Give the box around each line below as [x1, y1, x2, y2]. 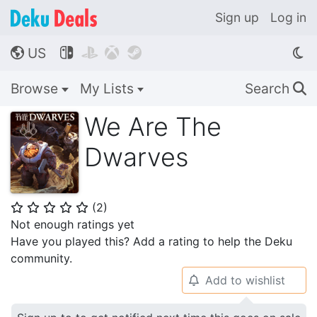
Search [245, 80, 293, 97]
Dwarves [84, 142, 188, 173]
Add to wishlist [204, 273, 285, 287]
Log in [270, 10, 306, 25]
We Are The [84, 111, 221, 142]
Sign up [215, 10, 259, 25]
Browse [11, 80, 62, 97]
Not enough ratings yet [11, 217, 134, 231]
